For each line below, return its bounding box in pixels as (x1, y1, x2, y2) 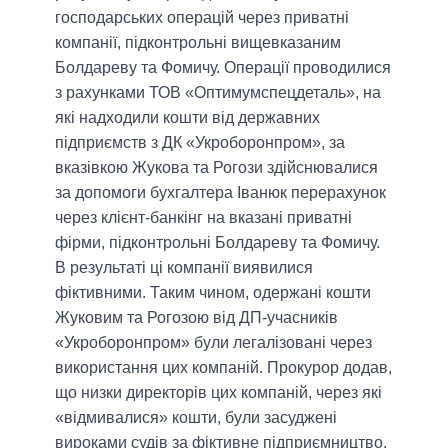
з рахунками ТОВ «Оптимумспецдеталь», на (55, 84, 381, 102)
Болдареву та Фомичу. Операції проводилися (55, 59, 391, 77)
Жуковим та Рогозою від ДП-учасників (55, 309, 338, 327)
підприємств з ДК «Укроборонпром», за (55, 134, 345, 152)
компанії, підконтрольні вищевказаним (55, 34, 341, 52)
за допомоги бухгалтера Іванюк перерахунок (55, 184, 386, 202)
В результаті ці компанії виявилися (55, 259, 313, 277)
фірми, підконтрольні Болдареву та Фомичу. (55, 234, 380, 252)
